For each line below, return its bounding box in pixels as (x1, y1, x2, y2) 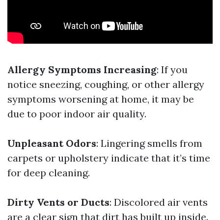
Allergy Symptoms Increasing (7, 63, 157, 76)
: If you (157, 63, 188, 76)
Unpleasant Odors (7, 137, 96, 149)
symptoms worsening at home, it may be (7, 93, 194, 105)
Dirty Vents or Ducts (7, 196, 110, 208)
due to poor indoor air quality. (7, 108, 146, 120)
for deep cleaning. (7, 166, 90, 179)
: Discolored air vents (110, 196, 208, 208)
